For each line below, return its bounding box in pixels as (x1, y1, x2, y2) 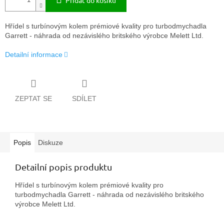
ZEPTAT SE (15, 94, 52, 102)
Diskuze (38, 138, 63, 146)
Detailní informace (5, 50, 62, 59)
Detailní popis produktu (15, 161, 112, 172)
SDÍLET (72, 94, 96, 102)
